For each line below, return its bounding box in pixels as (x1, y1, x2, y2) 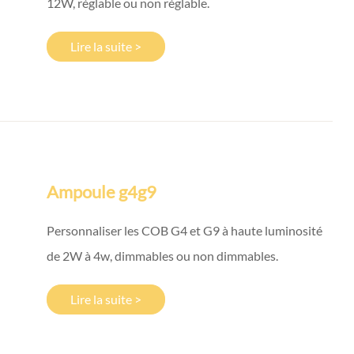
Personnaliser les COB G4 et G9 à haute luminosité (47, 222, 322, 238)
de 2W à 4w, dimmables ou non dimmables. (47, 247, 278, 263)
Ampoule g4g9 (47, 180, 156, 202)
